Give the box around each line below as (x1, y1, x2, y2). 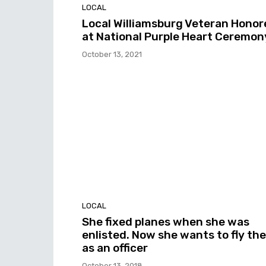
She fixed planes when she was (82, 215, 249, 229)
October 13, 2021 (82, 49, 142, 59)
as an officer (82, 241, 148, 255)
